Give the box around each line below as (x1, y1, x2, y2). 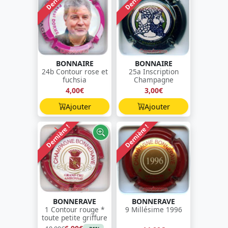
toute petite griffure (42, 213, 107, 223)
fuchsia (63, 75, 87, 85)
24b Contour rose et (41, 67, 108, 77)
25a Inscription (128, 67, 179, 77)
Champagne (133, 75, 174, 85)
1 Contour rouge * (45, 205, 104, 215)
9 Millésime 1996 (125, 205, 182, 215)
